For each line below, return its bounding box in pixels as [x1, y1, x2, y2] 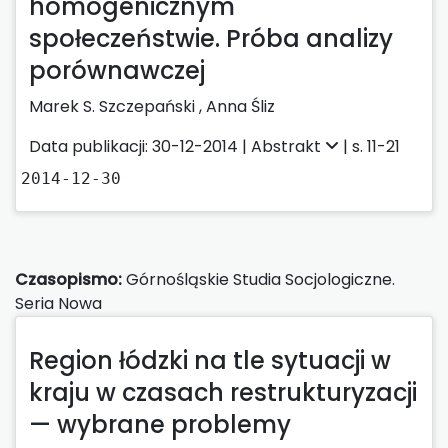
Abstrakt [251, 134, 325, 158]
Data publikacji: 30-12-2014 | [29, 134, 251, 158]
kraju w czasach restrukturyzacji [29, 375, 417, 409]
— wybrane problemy [29, 407, 291, 441]
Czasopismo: [15, 267, 122, 291]
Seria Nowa [15, 291, 102, 315]
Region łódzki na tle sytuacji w [29, 343, 391, 377]
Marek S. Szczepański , [29, 94, 206, 118]
